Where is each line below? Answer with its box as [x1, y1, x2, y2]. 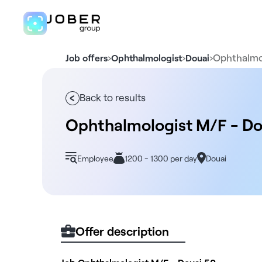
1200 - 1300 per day [124, 153, 197, 163]
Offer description [75, 223, 169, 239]
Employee [77, 153, 113, 163]
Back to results [80, 91, 146, 103]
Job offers [65, 51, 108, 63]
